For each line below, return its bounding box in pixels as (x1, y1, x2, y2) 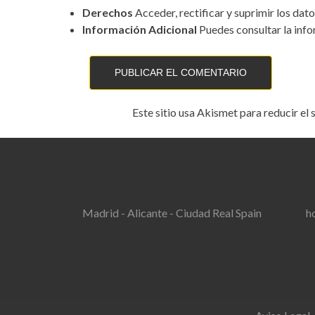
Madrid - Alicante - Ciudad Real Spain (82, 206, 262, 219)
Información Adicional (82, 22, 197, 36)
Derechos (82, 6, 133, 19)
